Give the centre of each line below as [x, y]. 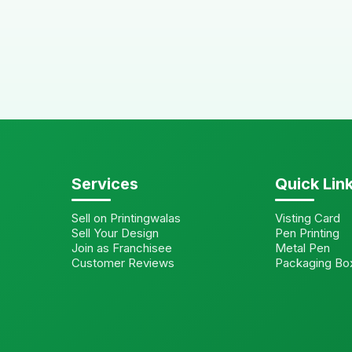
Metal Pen [302, 247]
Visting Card [307, 218]
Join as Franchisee [121, 247]
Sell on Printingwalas [126, 218]
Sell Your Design [115, 233]
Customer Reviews [123, 262]
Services [104, 183]
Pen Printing [307, 233]
